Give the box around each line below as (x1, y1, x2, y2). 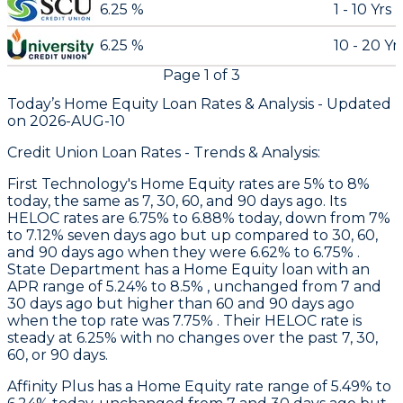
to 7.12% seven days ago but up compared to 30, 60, (7, 227, 378, 245)
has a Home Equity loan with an (140, 261, 370, 279)
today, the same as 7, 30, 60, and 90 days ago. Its (7, 193, 346, 210)
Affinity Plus (7, 378, 94, 396)
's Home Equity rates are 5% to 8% (128, 175, 370, 193)
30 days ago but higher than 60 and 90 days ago (7, 295, 354, 313)
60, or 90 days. (7, 346, 108, 364)
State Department (7, 261, 140, 279)
